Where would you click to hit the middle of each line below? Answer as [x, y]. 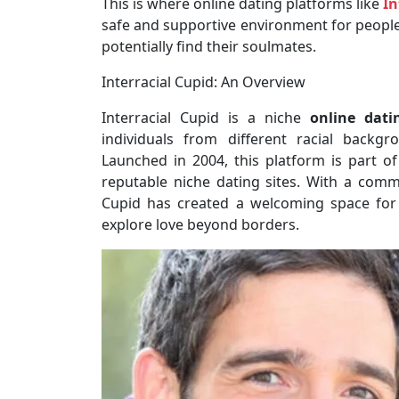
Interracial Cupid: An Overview [204, 81]
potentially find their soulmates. [209, 46]
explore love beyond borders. [200, 224]
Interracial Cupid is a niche [206, 117]
